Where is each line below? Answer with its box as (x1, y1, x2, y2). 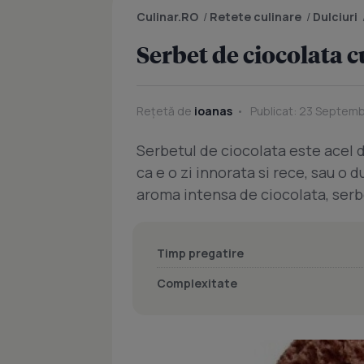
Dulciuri (313, 9, 357, 24)
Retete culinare (210, 9, 301, 24)
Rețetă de (136, 103, 194, 119)
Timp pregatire (157, 245, 244, 261)
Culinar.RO (136, 9, 198, 24)
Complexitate (157, 275, 237, 291)
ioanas (194, 103, 232, 119)
